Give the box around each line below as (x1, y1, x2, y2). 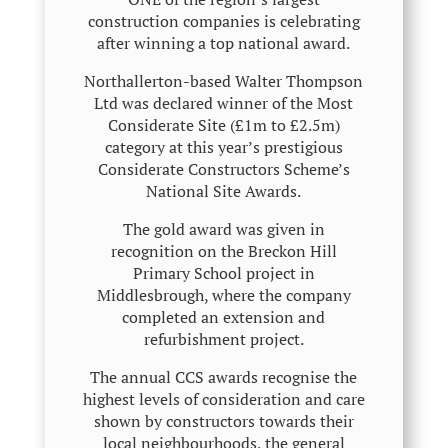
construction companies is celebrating (87, 10, 360, 32)
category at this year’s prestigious (104, 136, 343, 158)
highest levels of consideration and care (82, 388, 365, 410)
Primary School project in (132, 262, 315, 284)
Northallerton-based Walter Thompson (84, 70, 364, 92)
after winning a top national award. (97, 32, 351, 54)
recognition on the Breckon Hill (110, 240, 337, 262)
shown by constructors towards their (93, 410, 354, 432)
